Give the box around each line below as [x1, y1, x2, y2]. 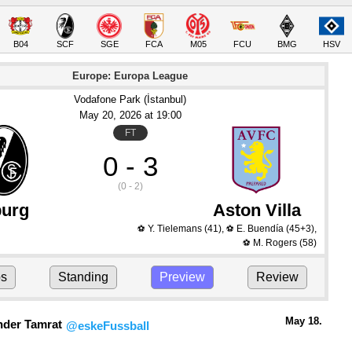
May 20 [79, 109, 113, 121]
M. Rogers [252, 237, 297, 248]
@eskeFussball [66, 319, 149, 332]
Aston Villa [212, 200, 301, 220]
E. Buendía [236, 223, 284, 234]
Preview [159, 270, 206, 284]
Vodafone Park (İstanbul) [74, 93, 187, 105]
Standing [57, 270, 108, 284]
